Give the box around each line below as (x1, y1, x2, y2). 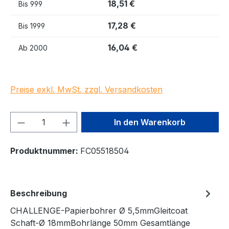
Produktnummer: (10, 145, 80, 156)
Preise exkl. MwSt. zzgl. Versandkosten (10, 84, 163, 95)
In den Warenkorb (114, 117, 186, 127)
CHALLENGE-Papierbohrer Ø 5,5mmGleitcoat (10, 205, 188, 216)
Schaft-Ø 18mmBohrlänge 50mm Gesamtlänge (10, 217, 190, 228)
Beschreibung (10, 188, 67, 198)
